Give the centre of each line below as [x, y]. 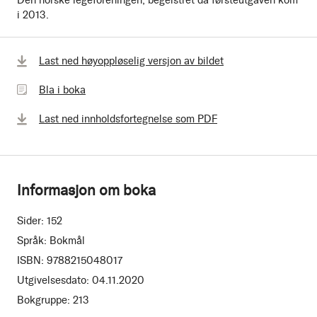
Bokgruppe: [44, 300]
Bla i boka [62, 90]
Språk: [32, 240]
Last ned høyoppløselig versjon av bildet [131, 60]
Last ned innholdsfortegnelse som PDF [128, 119]
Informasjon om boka [86, 190]
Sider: [30, 220]
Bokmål [67, 240]
